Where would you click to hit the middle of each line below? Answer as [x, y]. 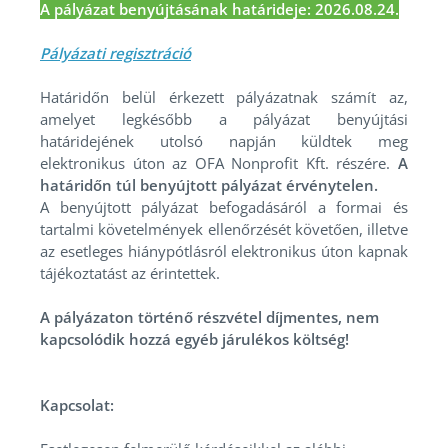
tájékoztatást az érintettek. [130, 273]
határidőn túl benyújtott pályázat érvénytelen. [209, 185]
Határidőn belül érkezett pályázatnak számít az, [224, 97]
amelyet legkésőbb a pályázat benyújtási [224, 119]
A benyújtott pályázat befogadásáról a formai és [224, 207]
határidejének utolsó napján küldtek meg [224, 141]
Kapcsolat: [77, 405]
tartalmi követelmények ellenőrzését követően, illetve [224, 229]
